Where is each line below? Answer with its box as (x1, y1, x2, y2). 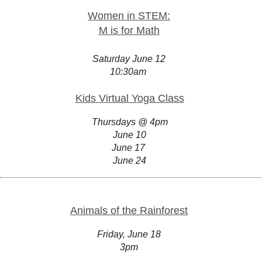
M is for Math (98, 25, 160, 36)
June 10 (113, 130, 146, 140)
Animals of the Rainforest (70, 205, 188, 216)
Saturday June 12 (92, 54, 166, 64)
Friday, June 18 (97, 229, 161, 239)
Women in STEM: (88, 10, 170, 22)
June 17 (112, 143, 147, 153)
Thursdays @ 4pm (91, 117, 168, 127)
